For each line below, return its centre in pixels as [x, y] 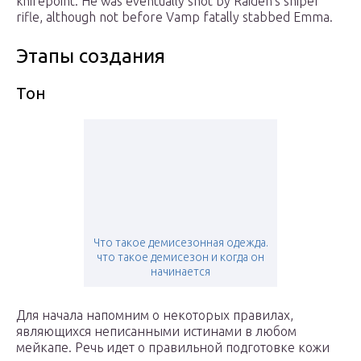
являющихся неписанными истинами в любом [156, 332]
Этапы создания [91, 56]
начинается [180, 272]
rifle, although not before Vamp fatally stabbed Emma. [174, 17]
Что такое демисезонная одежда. [180, 243]
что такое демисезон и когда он [180, 257]
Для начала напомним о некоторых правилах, [155, 315]
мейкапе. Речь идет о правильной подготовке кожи [173, 348]
